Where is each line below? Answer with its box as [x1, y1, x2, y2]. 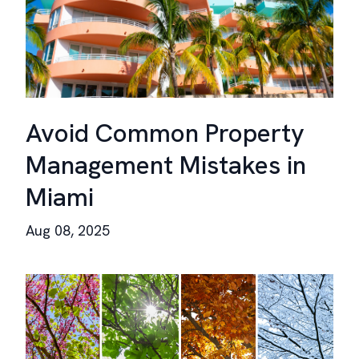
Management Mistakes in [26, 148, 306, 182]
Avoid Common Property [26, 116, 305, 150]
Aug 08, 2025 [26, 221, 110, 240]
